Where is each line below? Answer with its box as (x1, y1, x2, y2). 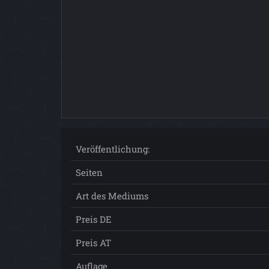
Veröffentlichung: (76, 143, 150, 156)
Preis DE (76, 213, 112, 226)
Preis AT (76, 237, 111, 249)
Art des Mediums (76, 190, 148, 202)
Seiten (76, 166, 103, 179)
